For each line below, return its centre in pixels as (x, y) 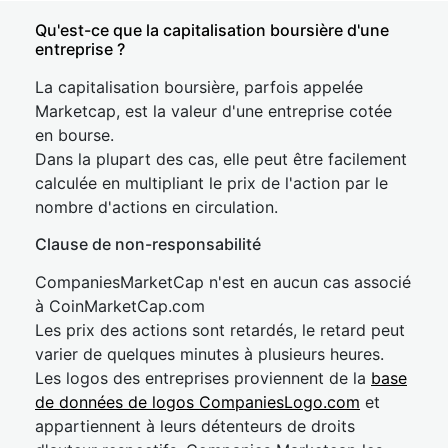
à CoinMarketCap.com (120, 306)
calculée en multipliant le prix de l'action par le (211, 183)
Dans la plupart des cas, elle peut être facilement (221, 159)
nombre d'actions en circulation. (156, 207)
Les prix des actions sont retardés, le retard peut (220, 330)
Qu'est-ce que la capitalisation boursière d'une (212, 30)
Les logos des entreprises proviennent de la (203, 378)
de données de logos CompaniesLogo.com (197, 402)
